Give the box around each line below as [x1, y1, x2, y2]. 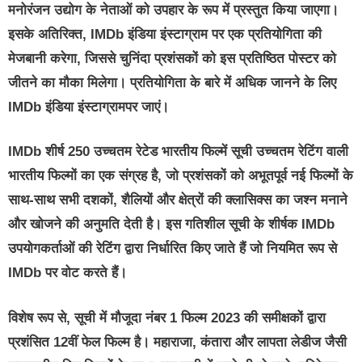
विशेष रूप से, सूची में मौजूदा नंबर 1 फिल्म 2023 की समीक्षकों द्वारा [8, 309, 326, 326]
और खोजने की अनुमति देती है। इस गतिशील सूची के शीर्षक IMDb [8, 217, 335, 233]
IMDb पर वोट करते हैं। [8, 265, 127, 281]
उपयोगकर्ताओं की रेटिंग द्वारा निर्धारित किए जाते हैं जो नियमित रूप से [8, 241, 337, 257]
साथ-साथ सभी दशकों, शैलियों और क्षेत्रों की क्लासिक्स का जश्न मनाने [8, 192, 347, 208]
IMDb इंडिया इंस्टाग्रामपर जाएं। [8, 99, 169, 115]
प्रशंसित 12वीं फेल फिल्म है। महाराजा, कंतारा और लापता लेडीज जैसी [8, 334, 347, 350]
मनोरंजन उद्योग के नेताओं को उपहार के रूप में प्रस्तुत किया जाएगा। [8, 2, 339, 18]
